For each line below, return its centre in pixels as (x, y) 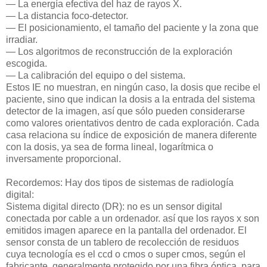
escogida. (27, 63)
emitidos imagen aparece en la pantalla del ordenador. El (126, 230)
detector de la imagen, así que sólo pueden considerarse (125, 111)
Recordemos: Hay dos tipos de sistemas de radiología (120, 182)
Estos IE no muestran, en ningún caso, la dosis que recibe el (133, 87)
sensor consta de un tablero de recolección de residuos (122, 242)
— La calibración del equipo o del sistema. (96, 75)
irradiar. (22, 39)
